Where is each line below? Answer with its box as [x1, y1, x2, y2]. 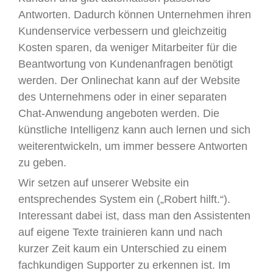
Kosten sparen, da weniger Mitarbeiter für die [18, 41, 237, 54]
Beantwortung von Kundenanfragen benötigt [18, 58, 233, 70]
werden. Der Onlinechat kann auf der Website [18, 74, 240, 87]
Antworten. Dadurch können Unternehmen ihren [18, 9, 251, 21]
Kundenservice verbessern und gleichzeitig [18, 25, 227, 37]
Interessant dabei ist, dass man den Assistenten [18, 210, 250, 222]
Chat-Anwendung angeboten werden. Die [18, 107, 219, 119]
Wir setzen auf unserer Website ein [18, 177, 189, 189]
